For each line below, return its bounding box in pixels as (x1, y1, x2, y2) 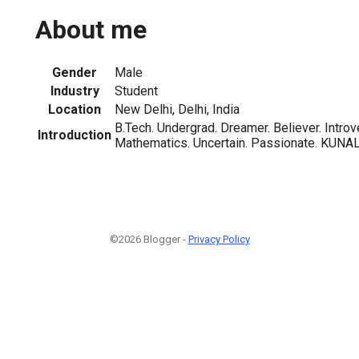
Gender (52, 64, 97, 80)
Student (115, 83, 158, 99)
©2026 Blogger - (109, 232, 188, 245)
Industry (50, 83, 99, 99)
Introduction (38, 127, 111, 143)
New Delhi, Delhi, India (115, 101, 240, 117)
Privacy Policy (188, 232, 250, 245)
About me (35, 14, 147, 46)
